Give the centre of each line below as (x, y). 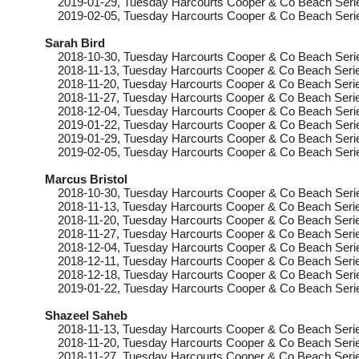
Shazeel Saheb (86, 315)
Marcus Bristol (86, 179)
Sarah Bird (75, 43)
